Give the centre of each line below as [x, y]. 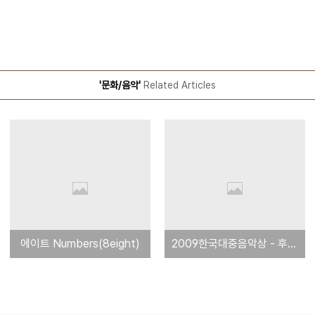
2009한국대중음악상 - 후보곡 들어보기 [292, 243]
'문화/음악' [120, 85]
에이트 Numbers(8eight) [80, 243]
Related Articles [178, 85]
